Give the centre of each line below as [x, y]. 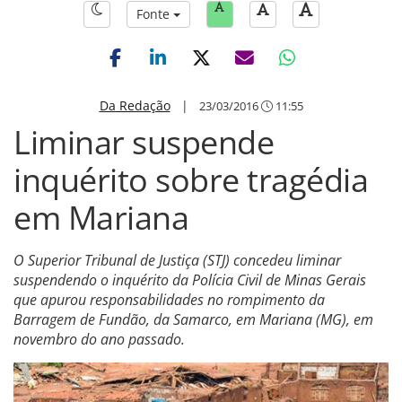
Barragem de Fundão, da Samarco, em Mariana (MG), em [193, 319]
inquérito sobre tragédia [191, 180]
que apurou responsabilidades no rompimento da [169, 300]
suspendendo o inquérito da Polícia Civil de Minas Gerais [190, 280]
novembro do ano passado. [99, 339]
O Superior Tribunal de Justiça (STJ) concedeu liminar [177, 260]
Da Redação [135, 105]
